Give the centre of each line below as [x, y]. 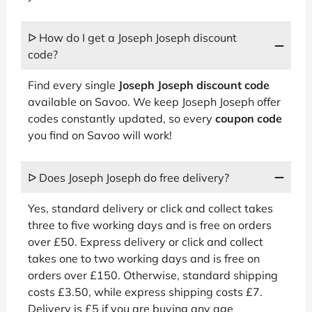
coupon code [249, 118]
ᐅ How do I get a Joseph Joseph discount [132, 37]
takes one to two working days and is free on [144, 258]
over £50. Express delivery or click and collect [146, 241]
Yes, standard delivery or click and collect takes [150, 208]
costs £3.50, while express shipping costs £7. [145, 291]
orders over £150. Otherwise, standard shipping [153, 275]
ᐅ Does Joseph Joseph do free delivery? [128, 177]
